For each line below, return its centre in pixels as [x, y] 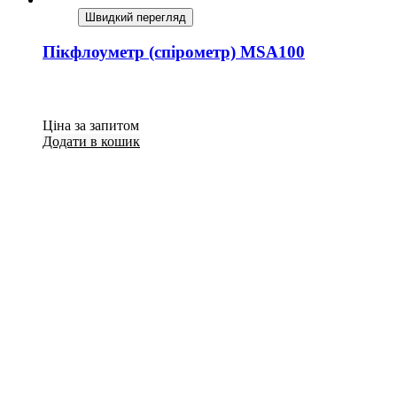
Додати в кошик [91, 141]
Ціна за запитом [91, 125]
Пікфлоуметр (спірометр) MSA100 [174, 51]
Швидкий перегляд [136, 17]
